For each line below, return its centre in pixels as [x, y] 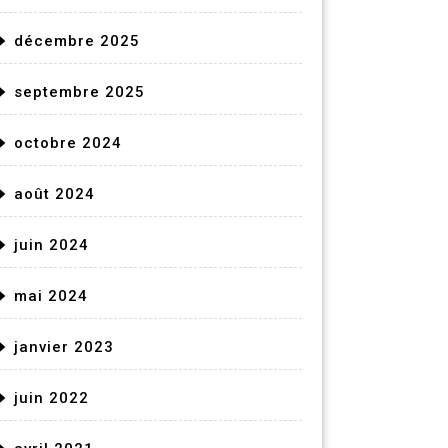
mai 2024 [51, 296]
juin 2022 [51, 398]
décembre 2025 [77, 41]
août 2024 [54, 194]
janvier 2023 [64, 347]
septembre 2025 [79, 92]
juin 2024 [51, 245]
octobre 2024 [68, 143]
